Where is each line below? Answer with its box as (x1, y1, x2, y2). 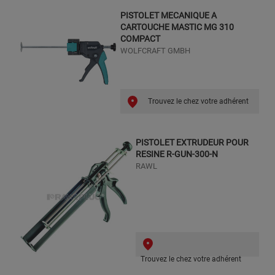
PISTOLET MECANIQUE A (120, 10, 217, 20)
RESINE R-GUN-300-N (135, 149, 218, 160)
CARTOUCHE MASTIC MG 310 (120, 21, 234, 32)
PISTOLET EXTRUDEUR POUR (135, 137, 249, 148)
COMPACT (120, 33, 160, 44)
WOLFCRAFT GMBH (120, 45, 190, 55)
